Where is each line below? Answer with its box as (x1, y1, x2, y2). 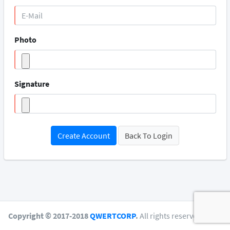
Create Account (57, 130, 110, 141)
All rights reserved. (138, 210, 204, 221)
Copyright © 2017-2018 (8, 210, 90, 221)
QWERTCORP (90, 210, 136, 221)
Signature (14, 79, 49, 89)
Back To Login (125, 130, 172, 141)
